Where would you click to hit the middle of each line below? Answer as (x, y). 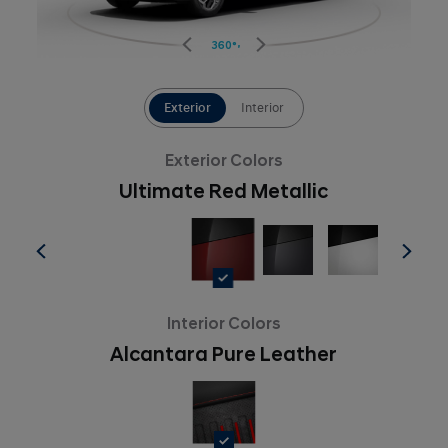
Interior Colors (223, 324)
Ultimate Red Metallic (224, 192)
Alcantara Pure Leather (224, 355)
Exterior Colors (223, 161)
